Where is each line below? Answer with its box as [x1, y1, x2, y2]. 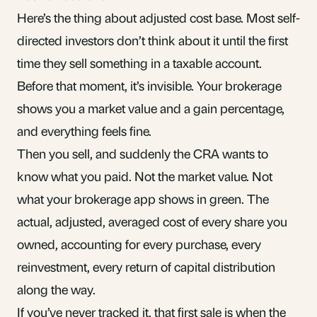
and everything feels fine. [17, 122, 151, 139]
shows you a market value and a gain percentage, [17, 99, 284, 116]
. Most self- [241, 8, 300, 25]
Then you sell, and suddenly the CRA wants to [17, 144, 268, 161]
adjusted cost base [139, 8, 241, 25]
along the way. [17, 280, 96, 297]
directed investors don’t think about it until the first [17, 31, 288, 48]
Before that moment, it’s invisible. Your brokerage [17, 76, 282, 93]
